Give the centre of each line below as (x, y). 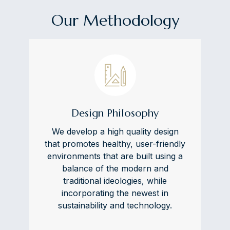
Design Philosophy (115, 113)
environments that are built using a (115, 156)
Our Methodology (115, 20)
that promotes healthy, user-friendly (115, 143)
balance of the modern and (115, 168)
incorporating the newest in (115, 193)
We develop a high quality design (115, 131)
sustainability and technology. (115, 205)
